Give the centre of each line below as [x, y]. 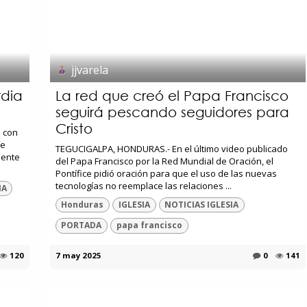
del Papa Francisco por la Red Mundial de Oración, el [164, 161]
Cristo [74, 128]
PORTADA [82, 225]
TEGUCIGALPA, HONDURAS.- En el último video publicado [171, 148]
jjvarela [89, 70]
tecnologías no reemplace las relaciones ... [143, 185]
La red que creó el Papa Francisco [172, 95]
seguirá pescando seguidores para [172, 112]
